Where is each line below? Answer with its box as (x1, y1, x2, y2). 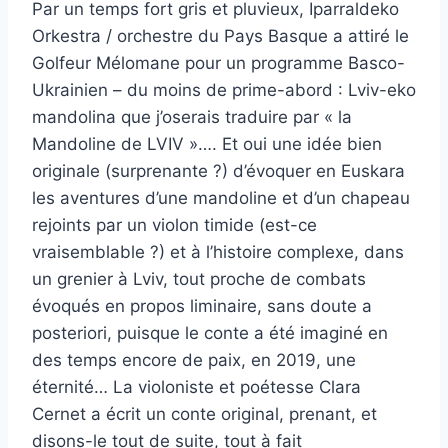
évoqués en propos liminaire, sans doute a (32, 296, 372, 317)
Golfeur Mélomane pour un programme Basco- (32, 53, 405, 74)
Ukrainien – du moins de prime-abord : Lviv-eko (32, 80, 416, 101)
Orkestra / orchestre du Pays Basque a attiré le (32, 26, 409, 47)
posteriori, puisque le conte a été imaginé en (32, 323, 388, 344)
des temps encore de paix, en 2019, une (32, 350, 356, 371)
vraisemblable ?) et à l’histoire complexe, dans (32, 242, 404, 263)
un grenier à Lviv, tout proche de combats (32, 269, 366, 290)
